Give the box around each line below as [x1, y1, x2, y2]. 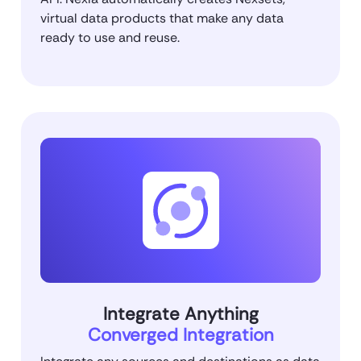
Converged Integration [87, 323, 274, 347]
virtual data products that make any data [40, 10, 284, 27]
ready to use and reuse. [40, 29, 180, 47]
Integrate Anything [102, 302, 259, 326]
